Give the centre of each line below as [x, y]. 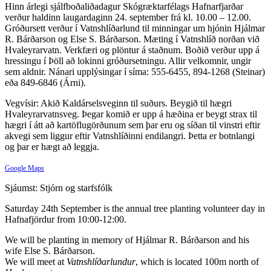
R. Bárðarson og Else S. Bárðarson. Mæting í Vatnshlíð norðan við [132, 39]
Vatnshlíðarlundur [101, 261]
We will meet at [36, 261]
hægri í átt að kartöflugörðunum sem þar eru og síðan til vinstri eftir [132, 125]
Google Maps [24, 168]
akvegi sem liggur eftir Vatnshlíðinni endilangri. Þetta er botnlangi [130, 135]
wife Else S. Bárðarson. [50, 250]
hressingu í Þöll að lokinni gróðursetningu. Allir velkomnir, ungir [128, 60]
